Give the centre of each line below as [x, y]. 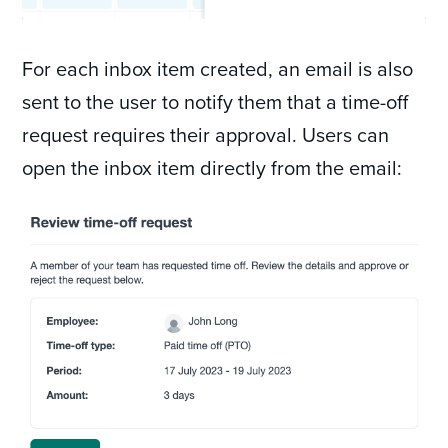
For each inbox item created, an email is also [218, 69]
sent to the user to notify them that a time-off [215, 102]
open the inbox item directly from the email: [212, 168]
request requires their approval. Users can [206, 135]
